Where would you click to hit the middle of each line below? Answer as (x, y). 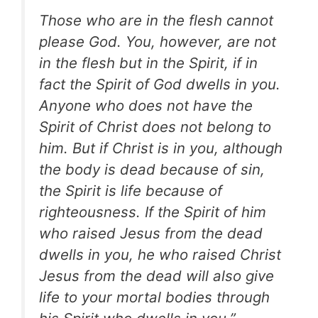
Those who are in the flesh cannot (156, 20)
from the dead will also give (179, 275)
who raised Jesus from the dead (151, 233)
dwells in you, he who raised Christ (160, 254)
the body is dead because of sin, (152, 169)
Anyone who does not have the (146, 105)
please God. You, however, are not (158, 41)
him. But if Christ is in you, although (161, 148)
